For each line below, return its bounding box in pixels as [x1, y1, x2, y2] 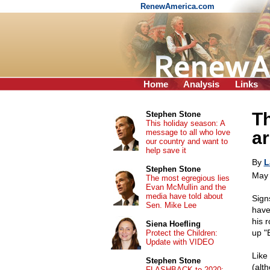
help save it [145, 146, 186, 155]
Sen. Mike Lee [145, 201, 196, 210]
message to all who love [145, 128, 230, 137]
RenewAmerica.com [140, 2, 217, 11]
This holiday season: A [145, 119, 225, 128]
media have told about [145, 192, 223, 201]
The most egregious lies [145, 174, 230, 183]
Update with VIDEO [145, 237, 214, 246]
